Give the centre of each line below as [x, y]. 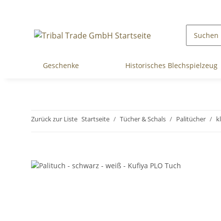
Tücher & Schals [143, 119]
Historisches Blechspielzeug [171, 65]
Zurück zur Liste [54, 119]
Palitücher [191, 119]
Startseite [95, 119]
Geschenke [61, 65]
